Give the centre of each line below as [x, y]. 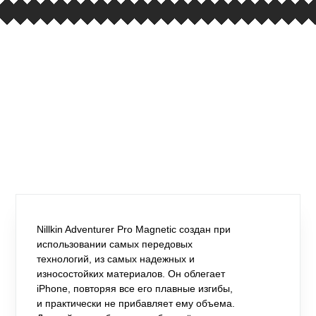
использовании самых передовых [115, 244]
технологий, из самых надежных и [116, 259]
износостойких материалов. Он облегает [131, 273]
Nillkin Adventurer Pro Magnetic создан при [134, 229]
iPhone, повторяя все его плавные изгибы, [135, 288]
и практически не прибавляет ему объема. [136, 303]
